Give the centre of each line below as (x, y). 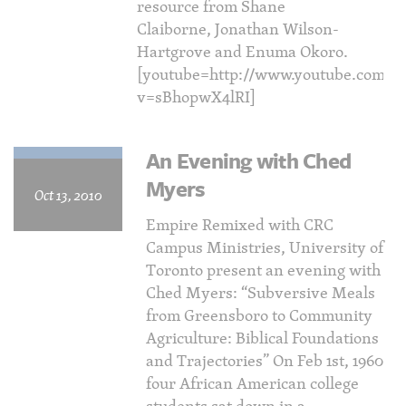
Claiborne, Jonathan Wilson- (238, 29)
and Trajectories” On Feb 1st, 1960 (265, 360)
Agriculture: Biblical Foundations (262, 338)
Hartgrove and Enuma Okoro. (242, 51)
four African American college (252, 383)
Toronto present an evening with (263, 270)
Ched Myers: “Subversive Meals (261, 292)
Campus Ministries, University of (265, 247)
